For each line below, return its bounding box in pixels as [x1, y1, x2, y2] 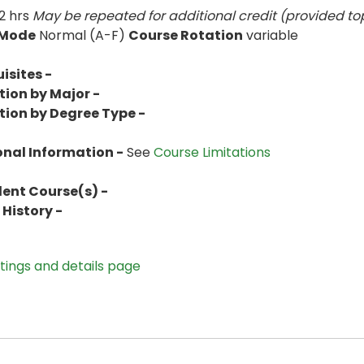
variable [243, 26, 298, 45]
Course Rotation [128, 26, 243, 45]
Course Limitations [154, 143, 271, 162]
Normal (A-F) [36, 26, 128, 45]
